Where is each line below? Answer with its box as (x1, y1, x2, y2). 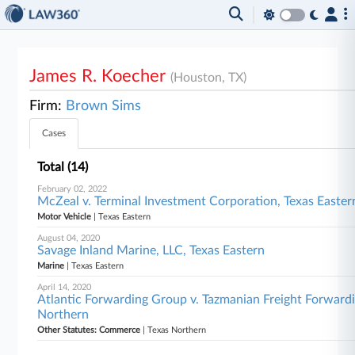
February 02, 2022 (37, 185, 108, 193)
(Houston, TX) (170, 71, 247, 84)
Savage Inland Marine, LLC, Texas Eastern (37, 244, 265, 257)
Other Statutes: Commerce (37, 326, 141, 334)
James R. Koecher (29, 67, 171, 85)
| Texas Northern (140, 326, 207, 334)
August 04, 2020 (37, 234, 101, 242)
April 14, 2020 (37, 283, 92, 292)
